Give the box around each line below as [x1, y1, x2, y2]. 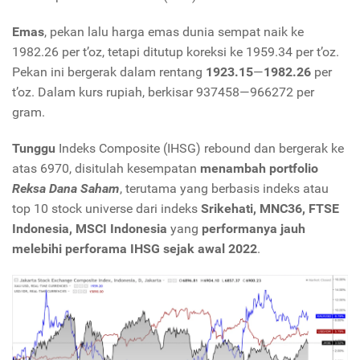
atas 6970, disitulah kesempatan [12, 161, 200, 177]
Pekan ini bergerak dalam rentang [12, 64, 206, 80]
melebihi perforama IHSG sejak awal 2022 [12, 241, 257, 257]
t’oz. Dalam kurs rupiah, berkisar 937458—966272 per [12, 84, 314, 100]
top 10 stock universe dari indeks [12, 201, 201, 217]
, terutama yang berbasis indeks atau [120, 181, 329, 197]
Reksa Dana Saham [12, 181, 120, 197]
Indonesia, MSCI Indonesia [12, 221, 167, 237]
